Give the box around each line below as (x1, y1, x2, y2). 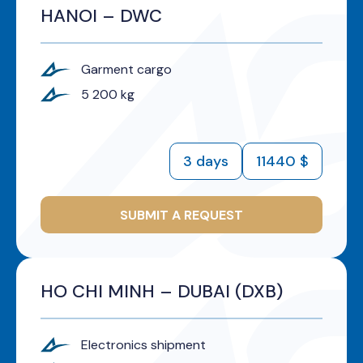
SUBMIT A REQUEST (120, 206, 243, 224)
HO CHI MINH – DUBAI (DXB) (41, 280, 283, 304)
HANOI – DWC (41, 4, 162, 28)
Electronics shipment (81, 336, 206, 354)
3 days (183, 151, 228, 171)
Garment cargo (81, 61, 172, 79)
